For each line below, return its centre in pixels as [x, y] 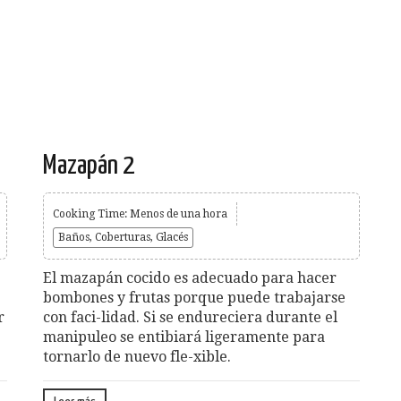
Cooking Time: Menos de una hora [140, 213]
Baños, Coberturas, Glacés [123, 237]
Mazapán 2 [89, 165]
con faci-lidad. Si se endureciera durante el [190, 317]
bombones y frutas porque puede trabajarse [194, 297]
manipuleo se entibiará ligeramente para [184, 337]
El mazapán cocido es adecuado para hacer [190, 277]
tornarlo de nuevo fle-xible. [137, 356]
